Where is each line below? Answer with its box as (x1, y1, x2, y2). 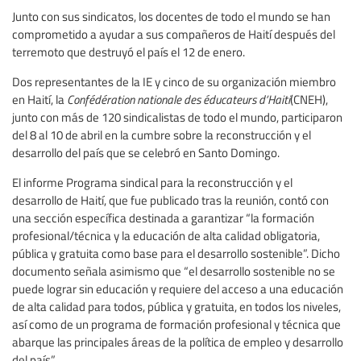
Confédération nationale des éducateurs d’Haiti (64, 90, 290, 107)
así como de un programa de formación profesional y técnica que (12, 315, 341, 332)
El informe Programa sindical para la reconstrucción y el (12, 173, 293, 190)
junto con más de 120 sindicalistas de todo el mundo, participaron (12, 108, 342, 125)
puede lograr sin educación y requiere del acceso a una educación (12, 280, 343, 297)
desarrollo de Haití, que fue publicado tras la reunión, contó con (12, 191, 329, 208)
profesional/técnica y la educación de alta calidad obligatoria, (12, 226, 320, 243)
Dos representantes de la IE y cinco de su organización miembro (12, 73, 336, 89)
